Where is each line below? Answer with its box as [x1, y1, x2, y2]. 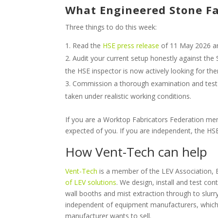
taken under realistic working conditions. [65, 91, 192, 101]
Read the [73, 40, 103, 50]
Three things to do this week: [65, 22, 157, 32]
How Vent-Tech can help [65, 143, 208, 161]
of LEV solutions [65, 177, 117, 187]
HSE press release [103, 40, 160, 50]
